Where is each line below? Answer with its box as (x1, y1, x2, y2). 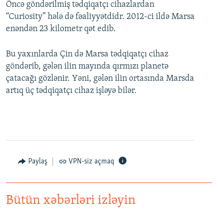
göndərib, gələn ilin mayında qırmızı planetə (6, 62, 168, 72)
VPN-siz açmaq (69, 158, 114, 166)
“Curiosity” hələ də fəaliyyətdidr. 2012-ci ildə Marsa (6, 12, 195, 22)
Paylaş (28, 158, 47, 166)
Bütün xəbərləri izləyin (6, 194, 136, 208)
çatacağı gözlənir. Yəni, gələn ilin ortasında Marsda (6, 74, 194, 84)
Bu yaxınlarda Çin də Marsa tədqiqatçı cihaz (6, 50, 168, 59)
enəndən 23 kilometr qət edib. (6, 24, 116, 34)
